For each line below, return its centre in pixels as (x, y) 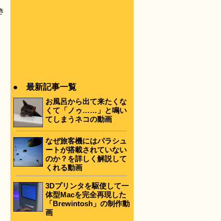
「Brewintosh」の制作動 (88, 204)
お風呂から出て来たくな (86, 101)
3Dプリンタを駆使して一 (87, 186)
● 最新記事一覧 (45, 87)
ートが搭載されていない (86, 149)
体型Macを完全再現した (86, 195)
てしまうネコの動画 (79, 119)
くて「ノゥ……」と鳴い (86, 110)
